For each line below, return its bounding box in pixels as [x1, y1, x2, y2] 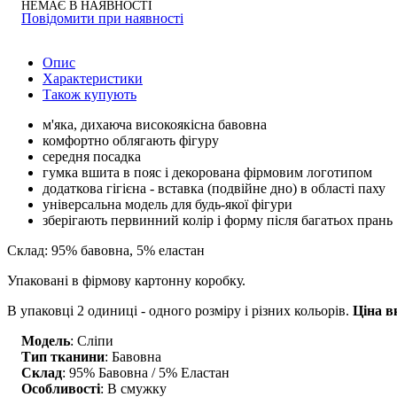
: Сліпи [70, 332, 113, 348]
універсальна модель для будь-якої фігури [43, 196, 292, 212]
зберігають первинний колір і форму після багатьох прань [43, 212, 393, 228]
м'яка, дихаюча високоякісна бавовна [43, 116, 267, 132]
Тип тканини [21, 348, 105, 364]
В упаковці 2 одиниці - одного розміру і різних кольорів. [7, 302, 353, 318]
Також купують [43, 86, 136, 102]
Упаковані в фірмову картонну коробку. [7, 272, 245, 288]
